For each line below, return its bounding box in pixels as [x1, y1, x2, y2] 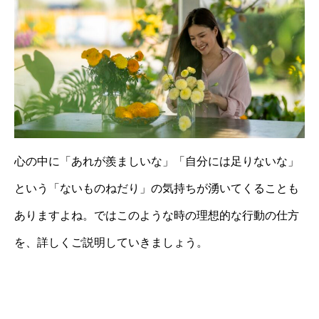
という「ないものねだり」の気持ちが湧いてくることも [14, 182, 299, 194]
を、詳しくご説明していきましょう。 [14, 236, 208, 249]
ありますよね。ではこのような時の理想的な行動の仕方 [14, 209, 299, 221]
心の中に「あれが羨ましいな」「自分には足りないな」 [14, 155, 299, 167]
